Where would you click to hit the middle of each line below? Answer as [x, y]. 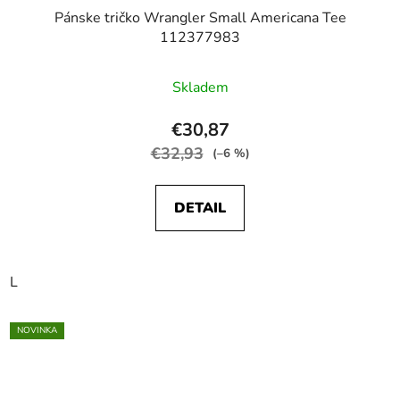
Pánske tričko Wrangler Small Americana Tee [200, 17]
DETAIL [200, 208]
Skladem [200, 87]
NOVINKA [37, 330]
